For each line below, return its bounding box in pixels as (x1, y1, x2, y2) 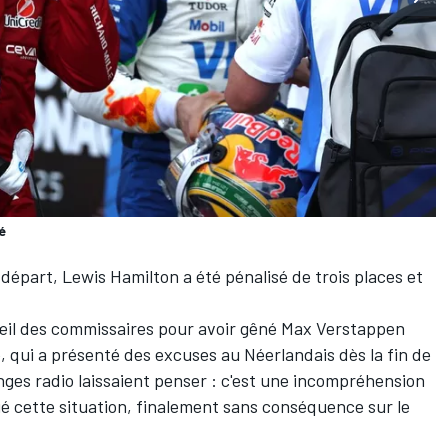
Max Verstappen (281, 317, 405, 340)
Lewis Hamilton (62, 265, 179, 288)
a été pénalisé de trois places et (179, 265, 423, 288)
